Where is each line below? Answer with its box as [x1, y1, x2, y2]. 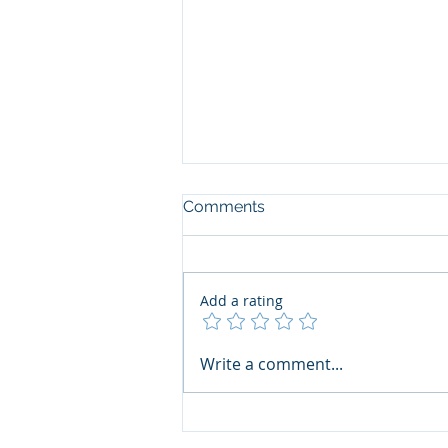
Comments [183, 197, 265, 217]
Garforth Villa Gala [207, 300, 360, 322]
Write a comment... [200, 353, 343, 376]
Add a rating [200, 291, 283, 311]
